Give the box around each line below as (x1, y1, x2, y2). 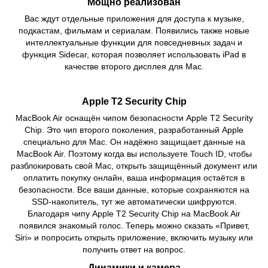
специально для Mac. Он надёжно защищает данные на (23, 136, 245, 147)
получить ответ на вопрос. (83, 244, 185, 254)
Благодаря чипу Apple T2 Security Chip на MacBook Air (28, 208, 240, 218)
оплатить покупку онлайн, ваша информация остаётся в (23, 172, 245, 182)
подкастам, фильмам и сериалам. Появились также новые (19, 25, 249, 35)
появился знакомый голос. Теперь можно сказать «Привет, (19, 220, 249, 230)
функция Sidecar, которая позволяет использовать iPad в (22, 49, 246, 59)
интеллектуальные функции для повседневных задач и (26, 37, 242, 47)
